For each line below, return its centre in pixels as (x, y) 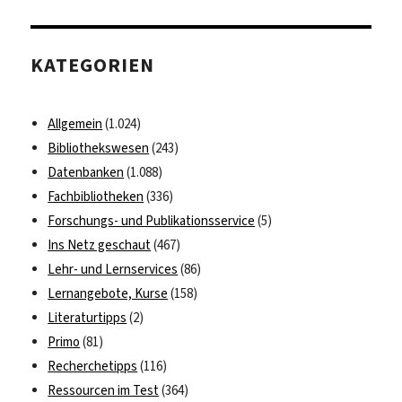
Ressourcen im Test (104, 391)
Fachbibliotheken (96, 197)
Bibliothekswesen (99, 149)
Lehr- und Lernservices (113, 270)
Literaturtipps (87, 318)
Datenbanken (86, 173)
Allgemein (75, 124)
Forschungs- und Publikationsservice (152, 221)
